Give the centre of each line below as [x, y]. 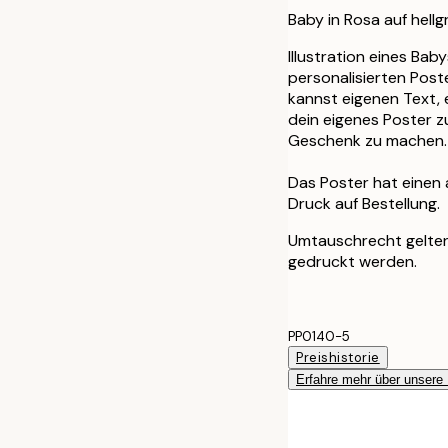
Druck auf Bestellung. [364, 203]
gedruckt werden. [352, 261]
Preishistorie [338, 357]
